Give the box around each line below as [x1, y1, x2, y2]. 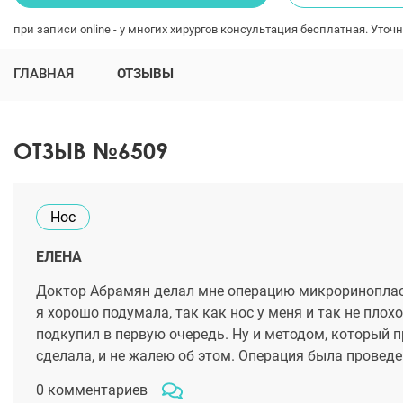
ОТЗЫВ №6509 [13, 137, 168, 165]
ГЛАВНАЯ [13, 66, 74, 82]
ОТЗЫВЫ [117, 66, 174, 82]
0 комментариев [36, 381, 148, 399]
